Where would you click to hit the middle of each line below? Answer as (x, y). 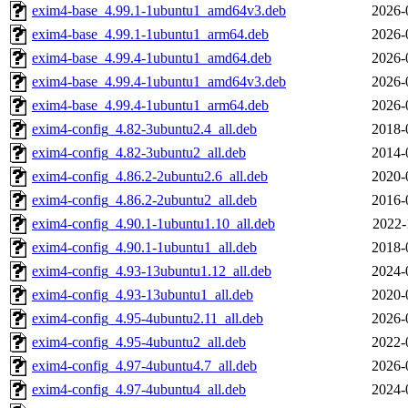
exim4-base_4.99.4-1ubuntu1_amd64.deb (152, 58)
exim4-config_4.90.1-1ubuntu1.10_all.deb (153, 224)
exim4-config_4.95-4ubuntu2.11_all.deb (148, 319)
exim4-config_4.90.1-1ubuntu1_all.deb (144, 248)
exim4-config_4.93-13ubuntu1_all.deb (143, 295)
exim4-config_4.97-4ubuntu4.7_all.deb (144, 366)
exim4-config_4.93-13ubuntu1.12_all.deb (152, 271)
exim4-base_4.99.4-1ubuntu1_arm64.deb (150, 106)
